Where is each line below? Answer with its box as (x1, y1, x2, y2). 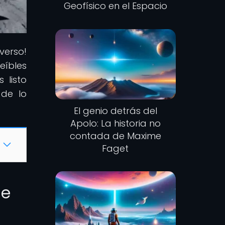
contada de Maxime (69, 129, 161, 142)
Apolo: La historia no (70, 117, 161, 130)
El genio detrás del (73, 104, 157, 117)
